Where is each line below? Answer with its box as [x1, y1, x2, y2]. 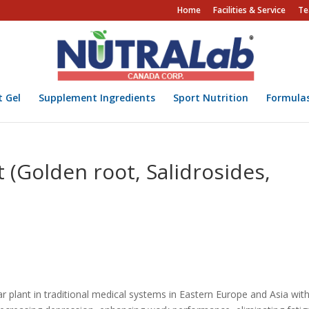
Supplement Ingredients [38, 91, 155, 104]
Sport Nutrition [172, 91, 248, 104]
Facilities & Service [212, 4, 286, 16]
